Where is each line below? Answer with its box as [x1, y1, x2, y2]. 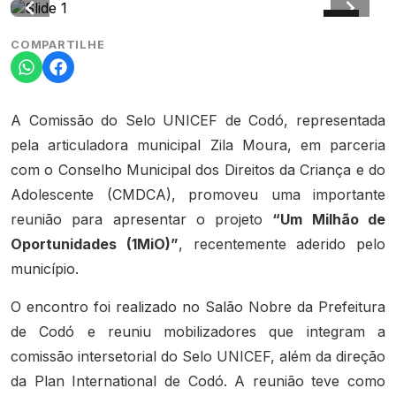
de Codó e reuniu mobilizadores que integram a [11, 323, 385, 341]
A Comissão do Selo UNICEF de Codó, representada [11, 111, 385, 130]
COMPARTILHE [11, 38, 105, 52]
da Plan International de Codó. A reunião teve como [11, 372, 385, 391]
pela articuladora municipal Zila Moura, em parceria [11, 136, 385, 155]
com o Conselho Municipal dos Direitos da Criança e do [11, 161, 385, 179]
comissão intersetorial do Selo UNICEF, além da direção [11, 347, 385, 366]
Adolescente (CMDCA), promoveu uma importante [11, 186, 385, 204]
